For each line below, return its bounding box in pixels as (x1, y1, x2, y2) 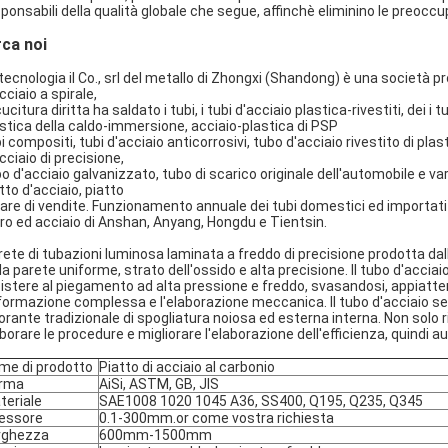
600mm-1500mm (99, 427, 212, 443)
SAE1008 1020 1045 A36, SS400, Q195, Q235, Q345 (99, 393, 423, 409)
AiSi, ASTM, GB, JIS (99, 376, 219, 392)
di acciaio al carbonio (139, 359, 275, 375)
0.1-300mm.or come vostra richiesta (99, 410, 334, 426)
